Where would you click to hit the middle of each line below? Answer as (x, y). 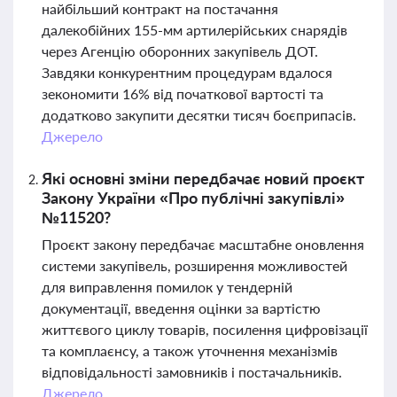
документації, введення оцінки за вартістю (181, 308)
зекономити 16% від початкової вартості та (183, 93)
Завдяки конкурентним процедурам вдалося (187, 72)
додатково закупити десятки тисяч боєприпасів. (199, 115)
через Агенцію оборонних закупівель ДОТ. (180, 51)
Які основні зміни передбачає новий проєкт (203, 178)
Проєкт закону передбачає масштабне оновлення (203, 244)
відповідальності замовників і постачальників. (192, 372)
